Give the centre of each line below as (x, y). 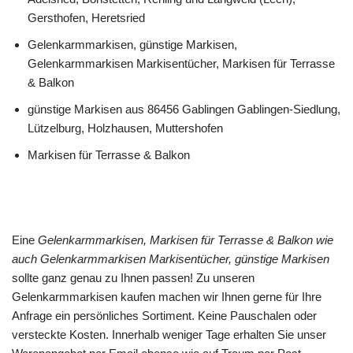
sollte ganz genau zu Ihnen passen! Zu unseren (133, 278)
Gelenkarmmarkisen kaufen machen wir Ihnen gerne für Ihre (167, 297)
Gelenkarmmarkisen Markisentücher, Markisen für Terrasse (181, 63)
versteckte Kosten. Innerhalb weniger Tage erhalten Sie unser (169, 334)
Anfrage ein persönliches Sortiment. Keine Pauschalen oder (164, 316)
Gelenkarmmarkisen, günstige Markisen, (132, 45)
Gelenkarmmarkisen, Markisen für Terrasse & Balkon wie (186, 240)
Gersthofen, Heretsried (86, 18)
